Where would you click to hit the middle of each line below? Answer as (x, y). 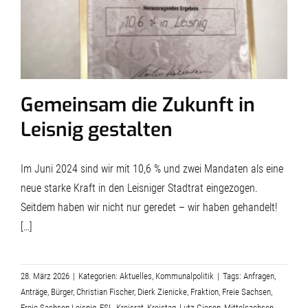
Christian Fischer (105, 291)
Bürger (62, 291)
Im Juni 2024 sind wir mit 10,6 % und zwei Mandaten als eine (152, 168)
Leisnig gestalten (97, 129)
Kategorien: (99, 276)
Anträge (34, 291)
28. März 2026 (45, 276)
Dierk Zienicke (162, 291)
